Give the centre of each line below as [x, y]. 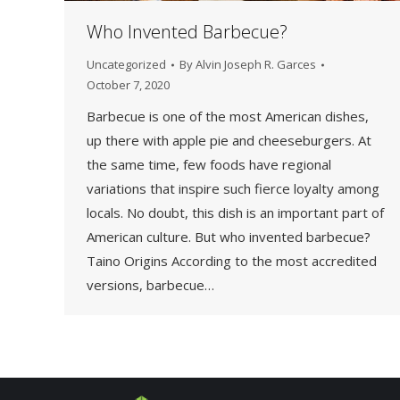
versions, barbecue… [150, 285]
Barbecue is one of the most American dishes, [228, 117]
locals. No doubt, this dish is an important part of [235, 213]
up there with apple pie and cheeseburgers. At [229, 141]
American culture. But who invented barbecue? [229, 237]
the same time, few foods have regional [209, 165]
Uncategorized [126, 65]
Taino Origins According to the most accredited [232, 261]
